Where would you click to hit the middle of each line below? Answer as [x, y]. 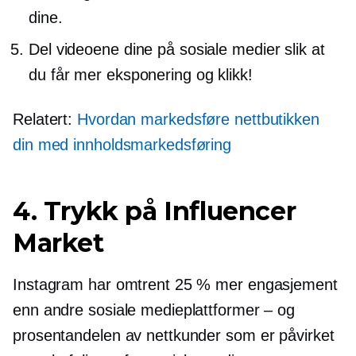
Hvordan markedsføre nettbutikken [198, 119]
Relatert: [45, 119]
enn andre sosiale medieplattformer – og [154, 310]
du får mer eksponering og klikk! [141, 74]
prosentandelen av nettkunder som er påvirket [174, 335]
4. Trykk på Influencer [155, 211]
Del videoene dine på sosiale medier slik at [177, 49]
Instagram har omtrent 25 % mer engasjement [175, 284]
